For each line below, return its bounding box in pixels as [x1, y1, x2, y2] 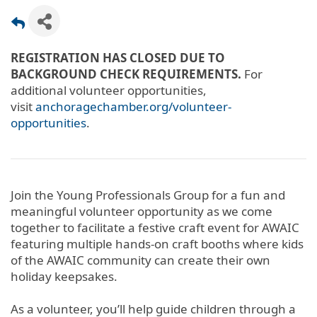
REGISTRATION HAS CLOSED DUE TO [11, 49, 225, 66]
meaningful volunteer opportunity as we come [11, 202, 272, 219]
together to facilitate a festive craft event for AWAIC [11, 219, 299, 236]
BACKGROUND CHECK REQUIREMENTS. [11, 65, 241, 82]
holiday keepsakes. [11, 267, 117, 284]
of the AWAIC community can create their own [11, 251, 270, 268]
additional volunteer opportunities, [11, 81, 207, 98]
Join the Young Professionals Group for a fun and [11, 186, 285, 203]
